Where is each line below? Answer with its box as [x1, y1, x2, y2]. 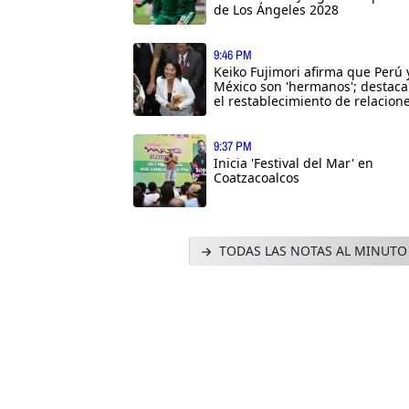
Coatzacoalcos [214, 168, 299, 186]
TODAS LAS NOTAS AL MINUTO [215, 241, 407, 259]
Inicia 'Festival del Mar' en [214, 153, 373, 172]
